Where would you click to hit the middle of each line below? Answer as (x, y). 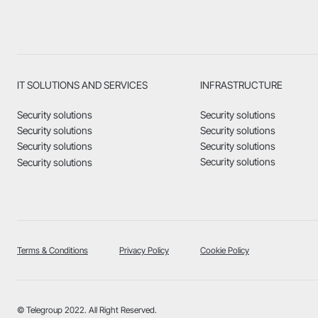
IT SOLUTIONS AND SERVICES (83, 85)
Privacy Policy (144, 251)
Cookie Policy (225, 251)
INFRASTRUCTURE (242, 85)
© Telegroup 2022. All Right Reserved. (87, 310)
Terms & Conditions (53, 251)
